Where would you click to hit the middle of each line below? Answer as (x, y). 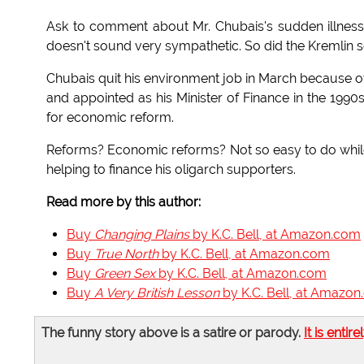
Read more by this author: (123, 202)
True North (126, 254)
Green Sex (125, 274)
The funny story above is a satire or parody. (173, 333)
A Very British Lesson (157, 293)
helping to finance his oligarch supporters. (171, 170)
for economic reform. (110, 118)
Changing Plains (142, 235)
